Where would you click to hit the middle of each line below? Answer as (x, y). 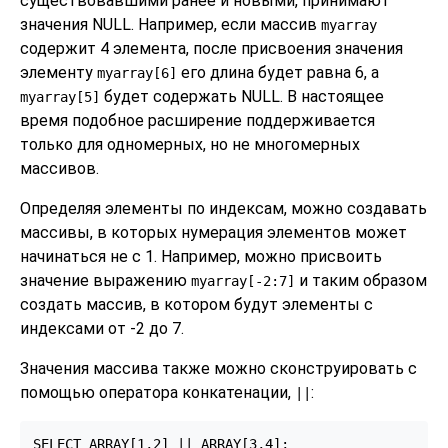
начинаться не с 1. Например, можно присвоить (201, 257)
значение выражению (105, 281)
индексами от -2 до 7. (102, 329)
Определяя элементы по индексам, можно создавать (223, 209)
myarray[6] (137, 73)
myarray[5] (60, 97)
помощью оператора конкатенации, (157, 393)
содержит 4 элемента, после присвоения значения (211, 49)
